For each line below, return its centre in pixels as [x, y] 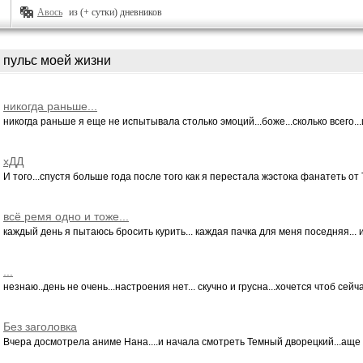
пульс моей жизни [57, 60]
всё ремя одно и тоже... [66, 216]
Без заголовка [40, 327]
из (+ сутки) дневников [115, 12]
